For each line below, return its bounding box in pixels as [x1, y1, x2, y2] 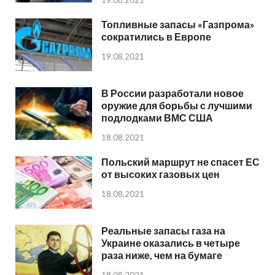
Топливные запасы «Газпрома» [101, 18, 255, 30]
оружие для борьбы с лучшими [101, 99, 252, 111]
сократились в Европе [101, 30, 211, 42]
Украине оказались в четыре [101, 237, 240, 249]
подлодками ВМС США [101, 111, 213, 123]
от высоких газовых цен [101, 168, 220, 180]
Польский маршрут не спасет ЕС [101, 156, 260, 168]
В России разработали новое [101, 87, 244, 99]
